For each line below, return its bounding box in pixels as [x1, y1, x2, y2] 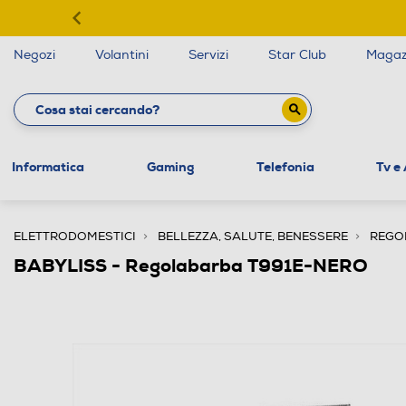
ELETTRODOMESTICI [14, 228, 136, 244]
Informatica [11, 158, 84, 175]
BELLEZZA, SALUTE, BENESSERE [158, 228, 348, 244]
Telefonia [256, 158, 314, 175]
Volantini [95, 47, 149, 63]
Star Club [268, 47, 326, 63]
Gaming [146, 158, 194, 175]
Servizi [188, 47, 228, 63]
